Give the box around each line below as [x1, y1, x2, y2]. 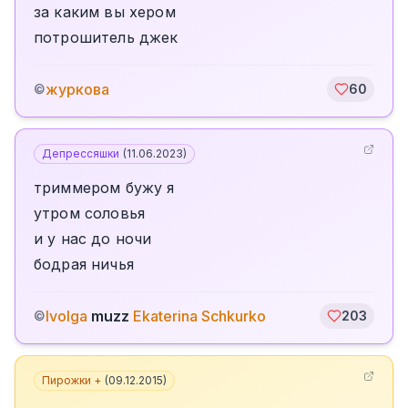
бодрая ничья [34, 255, 134, 273]
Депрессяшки [42, 147, 119, 160]
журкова [46, 80, 109, 98]
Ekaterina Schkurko [133, 307, 266, 325]
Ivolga [46, 307, 87, 325]
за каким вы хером [34, 3, 176, 21]
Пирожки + [42, 373, 101, 387]
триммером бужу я [34, 178, 175, 197]
